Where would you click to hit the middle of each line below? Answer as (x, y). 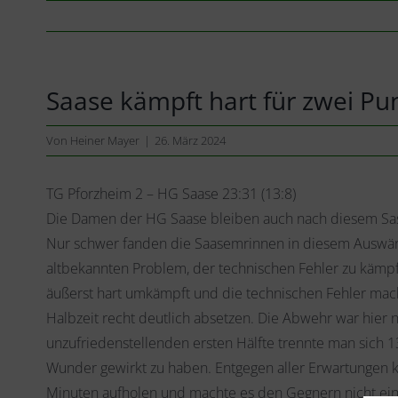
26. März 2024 (190, 140)
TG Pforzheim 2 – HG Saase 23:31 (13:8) (171, 194)
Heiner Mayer (105, 140)
